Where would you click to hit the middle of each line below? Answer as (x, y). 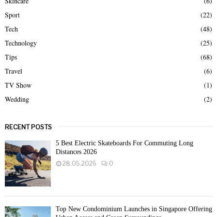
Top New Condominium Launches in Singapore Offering (134, 209)
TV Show (18, 85)
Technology (21, 43)
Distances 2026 (76, 152)
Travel (14, 71)
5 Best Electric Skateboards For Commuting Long (124, 143)
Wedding (17, 99)
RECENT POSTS (28, 127)
